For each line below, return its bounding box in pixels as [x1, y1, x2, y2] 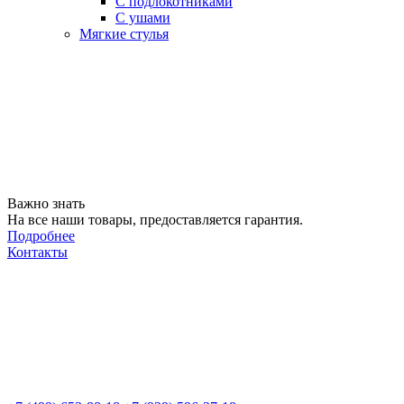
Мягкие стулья [79, 26, 169, 42]
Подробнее [7, 228, 75, 244]
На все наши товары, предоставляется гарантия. [7, 212, 303, 228]
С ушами [115, 10, 170, 26]
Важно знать [7, 196, 85, 212]
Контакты [7, 244, 68, 261]
